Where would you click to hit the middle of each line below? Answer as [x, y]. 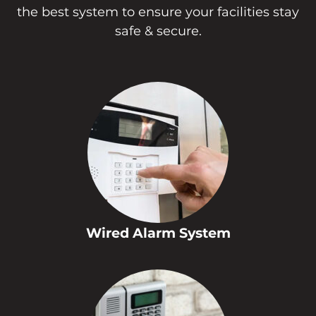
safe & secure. [158, 31]
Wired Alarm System [158, 233]
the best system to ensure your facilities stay [158, 12]
